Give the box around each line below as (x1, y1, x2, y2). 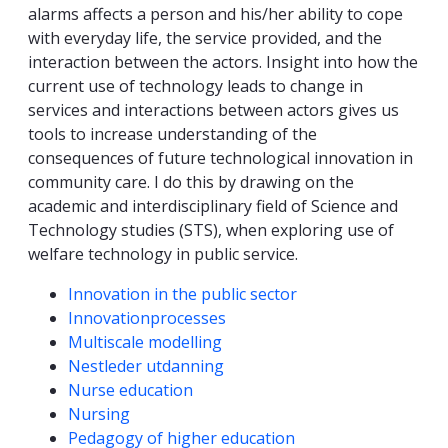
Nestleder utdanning (68, 355, 224, 378)
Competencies (27, 279, 160, 306)
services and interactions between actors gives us (28, 99, 399, 122)
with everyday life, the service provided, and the (28, 27, 382, 50)
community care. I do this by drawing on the (28, 171, 354, 194)
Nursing (68, 403, 130, 426)
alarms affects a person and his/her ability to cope (28, 3, 403, 26)
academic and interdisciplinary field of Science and (28, 195, 398, 218)
